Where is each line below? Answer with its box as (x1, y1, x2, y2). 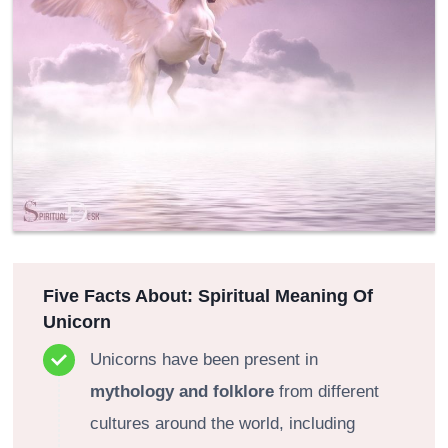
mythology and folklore (90, 381, 274, 401)
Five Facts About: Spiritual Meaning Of (43, 286, 373, 307)
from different (274, 381, 379, 401)
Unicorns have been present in (90, 349, 318, 369)
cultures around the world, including (90, 413, 355, 433)
